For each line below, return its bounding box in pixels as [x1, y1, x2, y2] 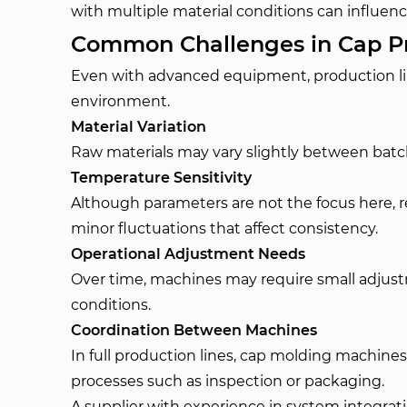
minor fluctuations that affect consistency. [71, 220, 379, 237]
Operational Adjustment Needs [71, 245, 306, 263]
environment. [71, 93, 171, 110]
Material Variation [71, 118, 207, 135]
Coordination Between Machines [71, 322, 318, 339]
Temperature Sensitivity [71, 169, 253, 186]
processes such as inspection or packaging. [71, 372, 385, 390]
